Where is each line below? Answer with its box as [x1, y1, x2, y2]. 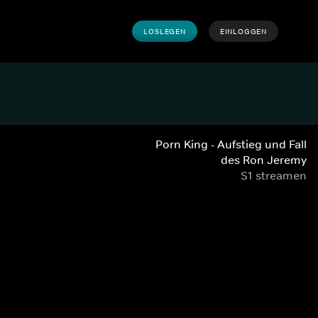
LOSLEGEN [143, 26, 186, 36]
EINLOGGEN [219, 26, 267, 36]
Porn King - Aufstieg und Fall [155, 137, 307, 151]
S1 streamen [241, 168, 307, 182]
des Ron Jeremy [221, 153, 307, 167]
